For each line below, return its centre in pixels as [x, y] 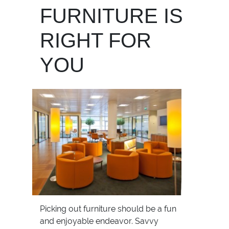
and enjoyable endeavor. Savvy [99, 221]
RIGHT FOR [96, 40]
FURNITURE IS [111, 16]
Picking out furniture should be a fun [108, 209]
